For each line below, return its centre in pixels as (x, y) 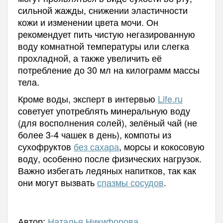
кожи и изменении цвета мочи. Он (88, 22)
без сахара (96, 146)
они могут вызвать (57, 182)
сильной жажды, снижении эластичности (103, 10)
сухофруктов (46, 146)
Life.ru (170, 98)
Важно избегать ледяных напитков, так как (107, 170)
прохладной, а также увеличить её (90, 57)
